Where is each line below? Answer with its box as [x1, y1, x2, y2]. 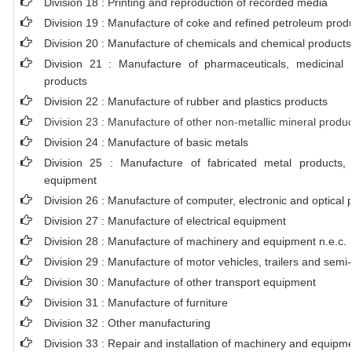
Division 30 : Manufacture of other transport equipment [44, 276, 316, 288]
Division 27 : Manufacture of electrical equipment [44, 214, 286, 227]
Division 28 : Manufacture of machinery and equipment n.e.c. [44, 235, 346, 247]
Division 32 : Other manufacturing [44, 317, 211, 329]
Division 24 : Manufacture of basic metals [44, 136, 248, 148]
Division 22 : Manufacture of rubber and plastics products [44, 95, 328, 108]
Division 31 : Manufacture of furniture [44, 296, 228, 309]
